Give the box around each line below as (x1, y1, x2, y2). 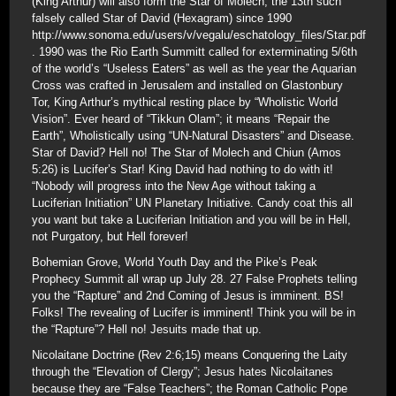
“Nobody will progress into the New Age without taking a (32, 179, 316, 193)
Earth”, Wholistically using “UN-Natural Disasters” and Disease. (32, 129, 354, 142)
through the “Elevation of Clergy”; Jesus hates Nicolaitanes (32, 365, 333, 378)
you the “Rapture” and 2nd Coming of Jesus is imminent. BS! (32, 289, 344, 302)
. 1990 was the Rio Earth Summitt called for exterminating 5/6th (32, 45, 357, 58)
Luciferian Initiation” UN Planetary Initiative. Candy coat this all (32, 196, 353, 209)
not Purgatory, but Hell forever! (32, 230, 188, 243)
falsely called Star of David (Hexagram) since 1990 (32, 11, 292, 25)
